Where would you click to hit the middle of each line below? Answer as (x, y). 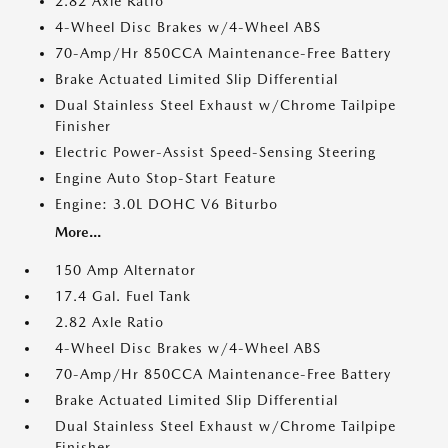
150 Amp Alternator (125, 270)
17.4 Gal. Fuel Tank (123, 296)
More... (78, 232)
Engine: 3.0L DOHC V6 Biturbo (166, 204)
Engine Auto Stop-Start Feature (165, 178)
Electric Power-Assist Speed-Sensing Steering (215, 152)
